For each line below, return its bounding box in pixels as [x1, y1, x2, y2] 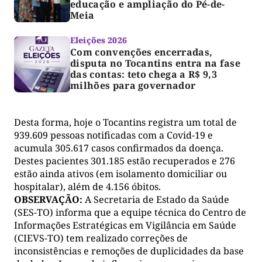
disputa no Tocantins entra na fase [70, 57, 240, 70]
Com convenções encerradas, [70, 46, 213, 59]
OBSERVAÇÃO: [14, 193, 82, 206]
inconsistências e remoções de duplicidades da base [14, 244, 244, 258]
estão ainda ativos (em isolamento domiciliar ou [14, 167, 227, 181]
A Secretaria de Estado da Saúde [82, 193, 229, 206]
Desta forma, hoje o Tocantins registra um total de [14, 116, 237, 129]
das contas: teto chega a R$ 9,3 [70, 68, 217, 81]
